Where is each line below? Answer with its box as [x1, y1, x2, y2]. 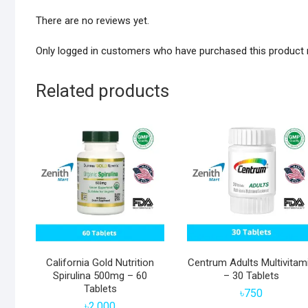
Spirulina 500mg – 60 [53, 269, 148, 283]
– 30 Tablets [223, 269, 279, 283]
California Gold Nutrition [46, 256, 155, 269]
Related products [36, 80, 169, 102]
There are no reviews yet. [36, 14, 149, 27]
